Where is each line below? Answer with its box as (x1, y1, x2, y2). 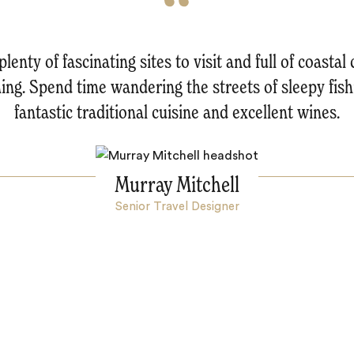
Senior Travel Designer (115, 200, 239, 213)
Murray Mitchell (115, 174, 239, 197)
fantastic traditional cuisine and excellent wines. (14, 103, 340, 122)
